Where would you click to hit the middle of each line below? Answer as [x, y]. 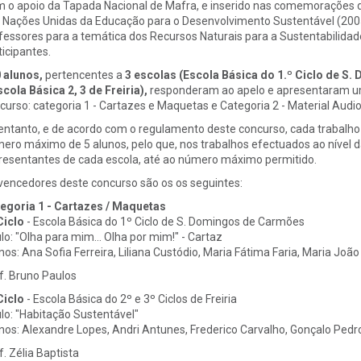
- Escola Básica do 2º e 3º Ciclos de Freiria [130, 299]
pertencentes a [83, 75]
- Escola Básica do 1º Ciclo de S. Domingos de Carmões [164, 221]
